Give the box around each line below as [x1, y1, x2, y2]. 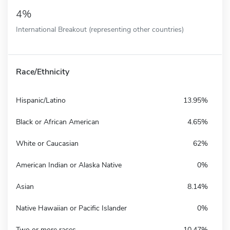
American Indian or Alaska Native [16, 160, 122, 170]
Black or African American [16, 117, 99, 127]
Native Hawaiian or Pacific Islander [16, 203, 127, 213]
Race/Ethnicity [16, 66, 69, 78]
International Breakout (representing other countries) [16, 24, 184, 34]
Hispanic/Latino [16, 95, 66, 105]
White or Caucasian [16, 138, 79, 148]
